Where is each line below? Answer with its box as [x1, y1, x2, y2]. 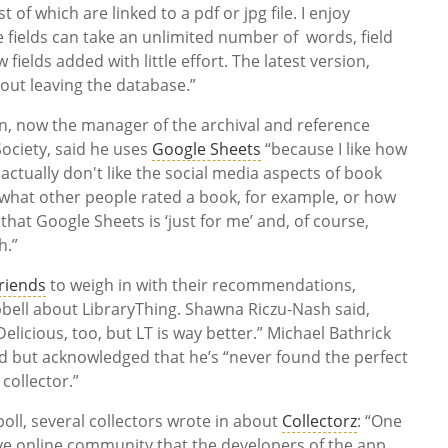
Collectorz [282, 410, 358, 433]
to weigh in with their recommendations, [46, 274, 357, 297]
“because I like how [261, 138, 408, 161]
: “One [357, 410, 403, 433]
